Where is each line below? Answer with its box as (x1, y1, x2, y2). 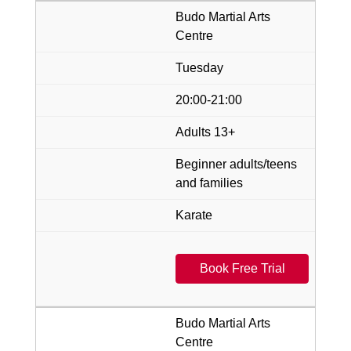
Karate (175, 208, 212, 222)
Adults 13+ (175, 125, 235, 139)
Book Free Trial (199, 261, 285, 275)
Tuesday (175, 60, 223, 74)
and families (175, 175, 243, 190)
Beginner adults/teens (175, 157, 297, 171)
